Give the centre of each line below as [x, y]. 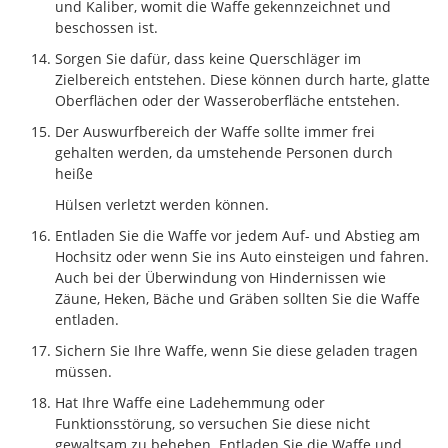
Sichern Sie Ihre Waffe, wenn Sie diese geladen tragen [236, 350]
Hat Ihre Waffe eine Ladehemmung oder [190, 402]
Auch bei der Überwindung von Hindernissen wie [220, 277]
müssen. [83, 371]
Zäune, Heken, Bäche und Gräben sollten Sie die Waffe [237, 298]
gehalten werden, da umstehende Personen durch [224, 152]
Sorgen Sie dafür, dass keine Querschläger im [208, 58]
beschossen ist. [106, 27]
